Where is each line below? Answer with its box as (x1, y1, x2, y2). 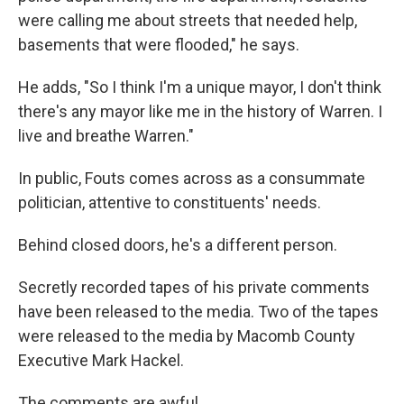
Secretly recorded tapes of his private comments (18, 278, 370, 297)
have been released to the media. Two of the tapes (18, 302, 379, 321)
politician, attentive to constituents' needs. (18, 193, 321, 212)
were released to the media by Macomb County (18, 326, 355, 345)
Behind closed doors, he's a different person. (18, 235, 341, 254)
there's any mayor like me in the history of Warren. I (18, 102, 382, 121)
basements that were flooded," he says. (18, 35, 299, 54)
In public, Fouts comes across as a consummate (18, 169, 365, 188)
